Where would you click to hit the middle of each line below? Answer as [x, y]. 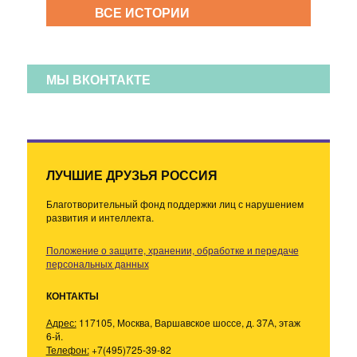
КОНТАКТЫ [72, 295]
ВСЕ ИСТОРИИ [142, 12]
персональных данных [97, 263]
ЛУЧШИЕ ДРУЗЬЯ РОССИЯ [131, 175]
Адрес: [61, 322]
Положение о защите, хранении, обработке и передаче [172, 249]
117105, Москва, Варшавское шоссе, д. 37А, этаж [188, 322]
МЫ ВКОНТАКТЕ [98, 79]
